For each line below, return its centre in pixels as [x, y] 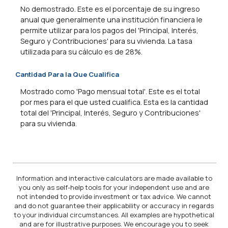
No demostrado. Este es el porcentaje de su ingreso [110, 9]
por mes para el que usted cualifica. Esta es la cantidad [114, 102]
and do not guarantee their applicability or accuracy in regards [114, 205]
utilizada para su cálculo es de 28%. [81, 52]
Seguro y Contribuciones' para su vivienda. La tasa [106, 41]
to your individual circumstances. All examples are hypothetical [114, 215]
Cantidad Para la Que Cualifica [67, 74]
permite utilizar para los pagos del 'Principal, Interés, [109, 31]
